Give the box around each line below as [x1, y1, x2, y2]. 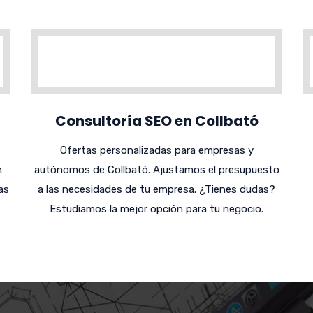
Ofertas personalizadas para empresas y [59, 144, 254, 157]
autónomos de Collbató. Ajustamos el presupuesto [34, 163, 279, 177]
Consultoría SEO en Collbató [54, 111, 259, 131]
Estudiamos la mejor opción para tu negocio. [50, 203, 263, 216]
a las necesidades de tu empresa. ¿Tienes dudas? [38, 183, 275, 196]
